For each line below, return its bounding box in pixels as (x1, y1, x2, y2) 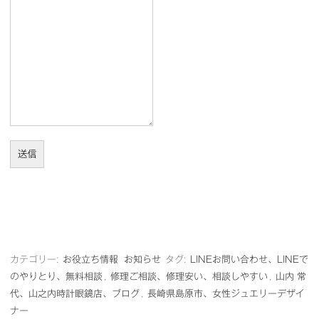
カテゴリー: (10, 254, 61, 264)
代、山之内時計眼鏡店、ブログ (10, 288, 140, 298)
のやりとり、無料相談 (10, 271, 103, 281)
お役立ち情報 (63, 254, 118, 264)
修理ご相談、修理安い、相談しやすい (110, 271, 268, 281)
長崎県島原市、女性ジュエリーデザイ (147, 288, 305, 298)
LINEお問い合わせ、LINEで (190, 254, 308, 264)
